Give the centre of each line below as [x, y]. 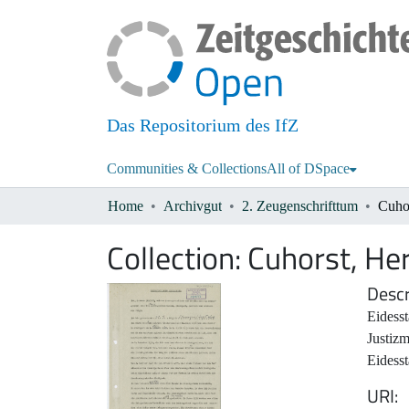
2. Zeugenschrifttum [300, 206]
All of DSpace [308, 169]
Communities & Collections [187, 169]
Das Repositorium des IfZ [203, 126]
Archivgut [193, 206]
